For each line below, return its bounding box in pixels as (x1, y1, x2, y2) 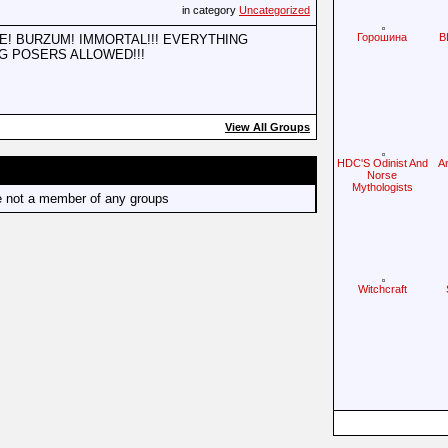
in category (182, 4, 239, 16)
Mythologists (351, 181, 413, 193)
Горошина (357, 31, 407, 43)
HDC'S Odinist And (336, 157, 428, 169)
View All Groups (225, 121, 310, 133)
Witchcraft (357, 283, 407, 295)
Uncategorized (239, 4, 310, 16)
